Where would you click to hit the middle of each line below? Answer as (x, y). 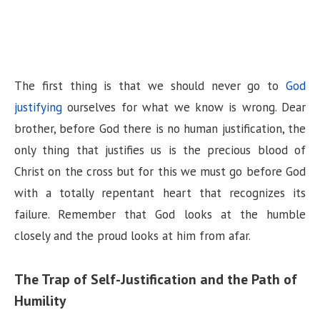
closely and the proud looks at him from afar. (132, 236)
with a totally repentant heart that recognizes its (160, 193)
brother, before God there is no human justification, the (160, 129)
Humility (40, 300)
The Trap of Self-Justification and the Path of (156, 279)
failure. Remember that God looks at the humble (160, 215)
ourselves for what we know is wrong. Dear (184, 107)
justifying (38, 107)
